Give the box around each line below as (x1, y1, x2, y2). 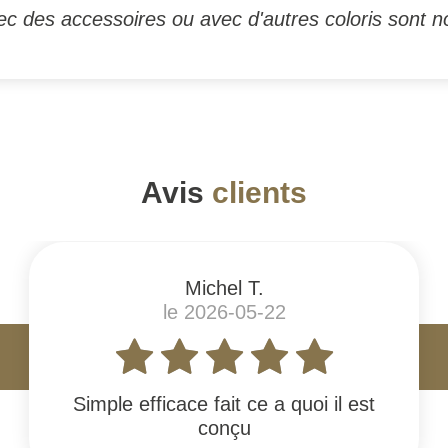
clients (212, 175, 307, 209)
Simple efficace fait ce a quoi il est (73, 392, 375, 415)
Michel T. (184, 276, 264, 299)
